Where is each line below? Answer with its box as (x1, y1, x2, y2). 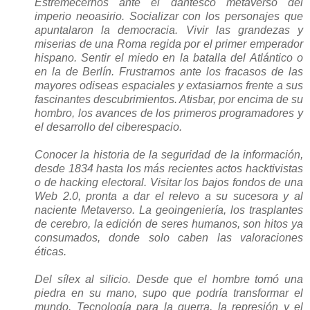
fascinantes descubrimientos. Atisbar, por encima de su (35, 93, 303, 106)
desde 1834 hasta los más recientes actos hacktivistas (35, 163, 303, 175)
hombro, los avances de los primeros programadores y (35, 107, 303, 120)
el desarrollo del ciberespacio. (35, 121, 182, 134)
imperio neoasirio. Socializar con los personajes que (35, 10, 303, 23)
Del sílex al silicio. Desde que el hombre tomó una (35, 273, 303, 286)
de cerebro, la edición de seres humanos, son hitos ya (35, 218, 303, 230)
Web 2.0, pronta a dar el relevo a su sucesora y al (35, 190, 303, 203)
